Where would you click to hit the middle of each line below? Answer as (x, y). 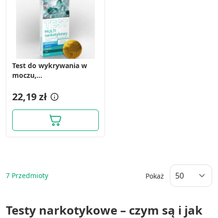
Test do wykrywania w (50, 65)
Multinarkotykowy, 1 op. (54, 85)
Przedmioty (29, 175)
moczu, (24, 75)
